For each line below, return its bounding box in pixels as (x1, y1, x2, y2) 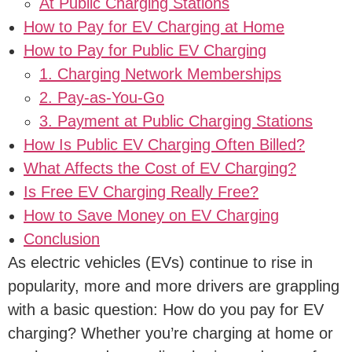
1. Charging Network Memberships (39, 65, 281, 82)
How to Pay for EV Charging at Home (24, 18, 284, 35)
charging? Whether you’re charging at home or (8, 324, 333, 341)
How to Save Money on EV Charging (24, 207, 279, 223)
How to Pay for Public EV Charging (24, 42, 266, 58)
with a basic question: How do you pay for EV (8, 301, 324, 317)
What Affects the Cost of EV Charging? (24, 159, 296, 176)
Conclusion (24, 230, 100, 247)
